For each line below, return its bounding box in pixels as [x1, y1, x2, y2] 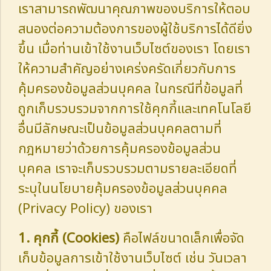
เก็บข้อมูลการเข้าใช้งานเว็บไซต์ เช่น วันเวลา [18, 248, 247, 269]
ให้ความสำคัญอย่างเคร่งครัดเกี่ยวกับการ [18, 59, 236, 79]
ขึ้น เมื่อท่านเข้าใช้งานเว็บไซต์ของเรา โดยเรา [18, 39, 250, 59]
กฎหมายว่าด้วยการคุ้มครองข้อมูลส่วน [18, 139, 221, 159]
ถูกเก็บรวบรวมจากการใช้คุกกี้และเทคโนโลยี [18, 99, 252, 119]
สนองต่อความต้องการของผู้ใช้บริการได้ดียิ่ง [18, 19, 252, 39]
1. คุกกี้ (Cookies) [18, 228, 119, 249]
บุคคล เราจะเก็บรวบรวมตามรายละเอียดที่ [18, 158, 237, 179]
